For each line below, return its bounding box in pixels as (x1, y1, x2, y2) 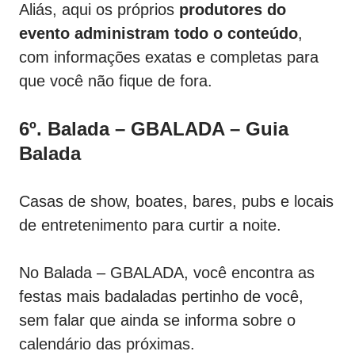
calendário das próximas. (19, 335, 195, 353)
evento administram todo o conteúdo (19, 25, 298, 43)
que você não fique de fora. (19, 72, 212, 90)
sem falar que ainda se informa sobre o (19, 311, 296, 330)
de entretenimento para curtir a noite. (19, 216, 281, 235)
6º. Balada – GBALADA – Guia (19, 118, 288, 140)
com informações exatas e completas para (19, 48, 319, 67)
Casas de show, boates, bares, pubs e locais (19, 193, 334, 211)
